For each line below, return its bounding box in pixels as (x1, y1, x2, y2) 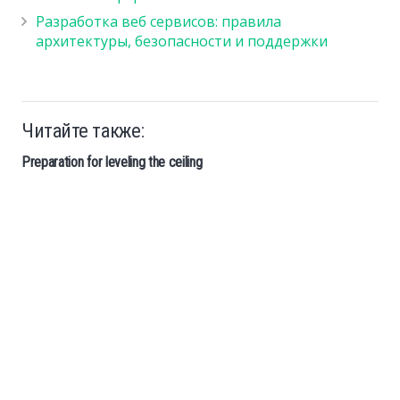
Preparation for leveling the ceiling (21, 154, 203, 171)
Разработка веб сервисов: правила (36, 11, 281, 31)
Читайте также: (21, 119, 145, 143)
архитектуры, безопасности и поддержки (36, 30, 328, 51)
